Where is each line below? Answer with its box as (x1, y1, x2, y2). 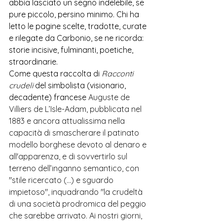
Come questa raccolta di (9, 69, 102, 78)
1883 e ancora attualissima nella (9, 116, 127, 126)
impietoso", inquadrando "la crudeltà (9, 187, 145, 197)
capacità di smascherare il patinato (9, 128, 141, 138)
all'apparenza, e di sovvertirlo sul (9, 151, 129, 161)
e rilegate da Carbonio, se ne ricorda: (9, 33, 146, 43)
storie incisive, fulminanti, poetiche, (9, 45, 135, 55)
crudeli (9, 80, 35, 90)
